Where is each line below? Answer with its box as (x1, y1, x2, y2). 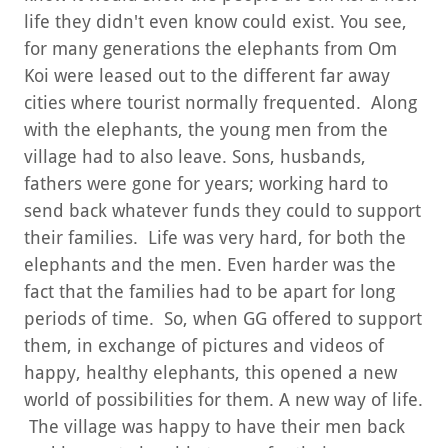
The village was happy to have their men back (24, 416, 405, 438)
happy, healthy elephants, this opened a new (24, 362, 397, 384)
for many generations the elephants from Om (24, 38, 397, 60)
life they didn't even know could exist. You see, (24, 11, 407, 33)
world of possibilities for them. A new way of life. (24, 389, 423, 411)
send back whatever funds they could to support (24, 200, 421, 222)
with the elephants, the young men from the (24, 119, 388, 141)
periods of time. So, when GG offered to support (24, 308, 422, 330)
